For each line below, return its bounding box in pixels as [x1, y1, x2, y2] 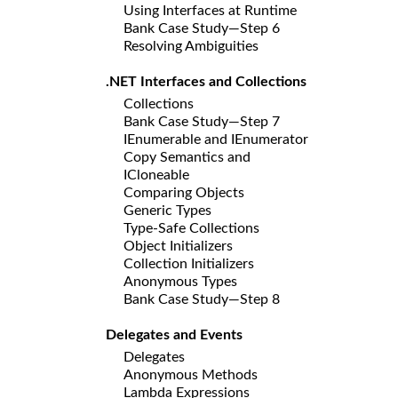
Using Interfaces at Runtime [123, 3, 297, 18]
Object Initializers [123, 238, 233, 253]
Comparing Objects [123, 185, 244, 200]
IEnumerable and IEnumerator [123, 131, 308, 147]
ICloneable [123, 167, 189, 182]
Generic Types [123, 203, 211, 218]
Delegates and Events [106, 327, 243, 342]
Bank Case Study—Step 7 [123, 114, 280, 129]
